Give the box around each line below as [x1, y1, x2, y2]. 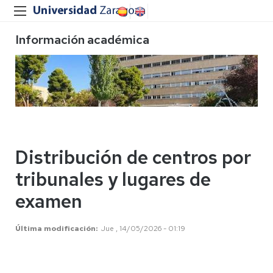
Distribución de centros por [15, 145, 251, 169]
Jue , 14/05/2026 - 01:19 [101, 224, 185, 233]
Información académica [15, 32, 149, 48]
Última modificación [15, 224, 96, 233]
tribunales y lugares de [15, 167, 211, 191]
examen [15, 189, 82, 213]
